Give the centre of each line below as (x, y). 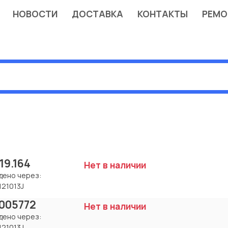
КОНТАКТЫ (162, 14)
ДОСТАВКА (97, 14)
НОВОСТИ (35, 14)
